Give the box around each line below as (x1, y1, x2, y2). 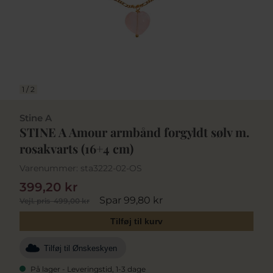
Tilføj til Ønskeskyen (44, 244, 117, 253)
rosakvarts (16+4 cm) (19, 140, 133, 157)
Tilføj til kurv (110, 216, 163, 226)
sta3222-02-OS (80, 163, 142, 174)
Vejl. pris (19, 196, 50, 205)
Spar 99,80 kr (99, 194, 163, 206)
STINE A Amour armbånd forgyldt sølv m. (19, 124, 249, 140)
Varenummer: (19, 163, 78, 174)
